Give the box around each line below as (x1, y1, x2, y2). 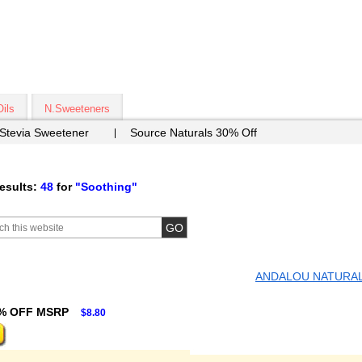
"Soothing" (75, 179, 137, 193)
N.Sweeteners (44, 103, 110, 115)
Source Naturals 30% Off (130, 126, 257, 139)
